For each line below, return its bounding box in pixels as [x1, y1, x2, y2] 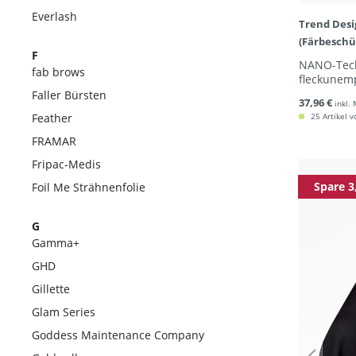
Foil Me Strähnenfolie [32, 180, 145, 195]
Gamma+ [32, 235, 79, 250]
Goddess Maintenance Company [32, 327, 204, 342]
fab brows [32, 64, 85, 79]
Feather [32, 110, 72, 126]
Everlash [32, 9, 77, 24]
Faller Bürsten [32, 87, 106, 103]
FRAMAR [32, 133, 76, 149]
